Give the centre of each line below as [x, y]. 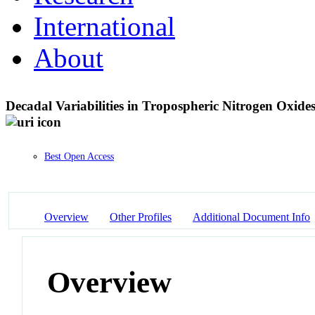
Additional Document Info [251, 217]
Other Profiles [141, 217]
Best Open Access [79, 157]
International [104, 26]
